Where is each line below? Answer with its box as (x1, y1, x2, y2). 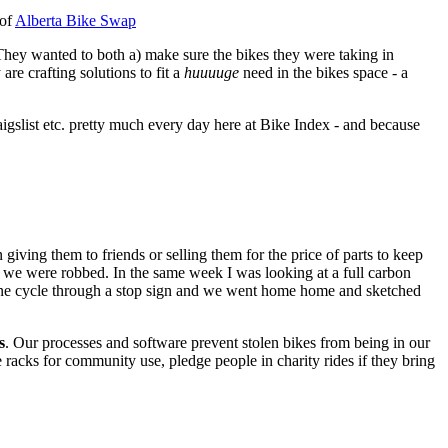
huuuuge (184, 64, 239, 82)
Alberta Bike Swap (15, 12, 136, 30)
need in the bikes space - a (239, 64, 408, 82)
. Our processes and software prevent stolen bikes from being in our (5, 333, 430, 351)
